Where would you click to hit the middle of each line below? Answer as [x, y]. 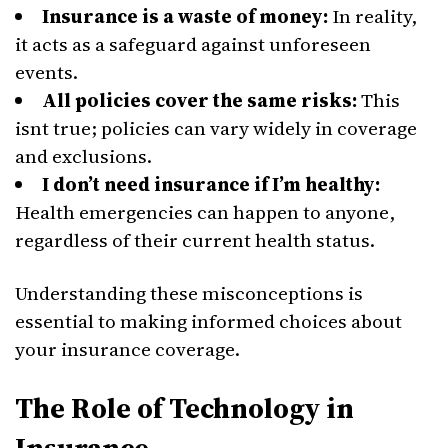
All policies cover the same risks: [199, 100]
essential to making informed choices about [208, 321]
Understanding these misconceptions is [189, 293]
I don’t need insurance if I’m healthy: [211, 184]
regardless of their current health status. [195, 240]
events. [46, 72]
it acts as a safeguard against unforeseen [193, 44]
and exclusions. [83, 156]
